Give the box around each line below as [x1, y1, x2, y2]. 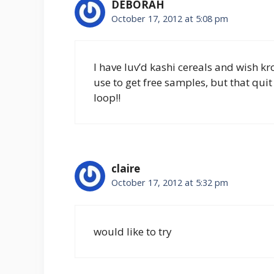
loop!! [94, 91, 120, 105]
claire [111, 161, 140, 176]
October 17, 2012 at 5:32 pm [111, 177, 228, 189]
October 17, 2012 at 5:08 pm [111, 12, 228, 24]
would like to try [94, 224, 172, 239]
